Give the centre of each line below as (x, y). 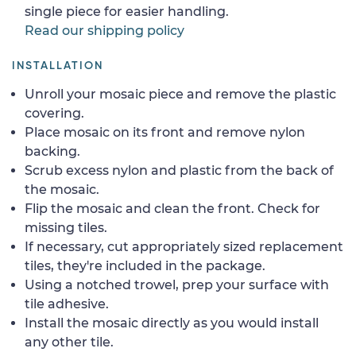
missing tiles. (66, 227)
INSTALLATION (58, 66)
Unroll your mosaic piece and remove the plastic (180, 94)
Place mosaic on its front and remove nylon (165, 132)
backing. (52, 151)
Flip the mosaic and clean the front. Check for (172, 208)
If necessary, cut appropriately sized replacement (184, 246)
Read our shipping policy (104, 30)
